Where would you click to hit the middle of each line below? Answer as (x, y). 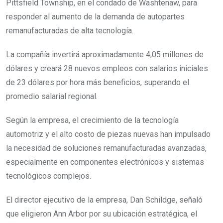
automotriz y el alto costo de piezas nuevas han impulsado (108, 134)
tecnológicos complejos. (49, 176)
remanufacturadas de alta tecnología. (70, 31)
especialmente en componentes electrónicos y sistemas (105, 162)
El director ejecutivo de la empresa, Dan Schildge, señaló (104, 200)
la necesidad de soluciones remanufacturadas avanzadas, (106, 148)
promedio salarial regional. (52, 97)
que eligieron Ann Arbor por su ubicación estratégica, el (102, 214)
